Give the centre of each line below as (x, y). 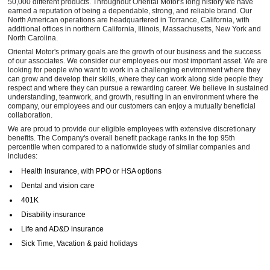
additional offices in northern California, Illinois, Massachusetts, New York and (134, 29)
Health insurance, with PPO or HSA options (91, 171)
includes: (23, 156)
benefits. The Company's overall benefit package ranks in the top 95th (121, 138)
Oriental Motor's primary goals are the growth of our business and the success (134, 52)
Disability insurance (53, 214)
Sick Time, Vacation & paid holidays (79, 243)
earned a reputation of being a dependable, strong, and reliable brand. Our (130, 11)
